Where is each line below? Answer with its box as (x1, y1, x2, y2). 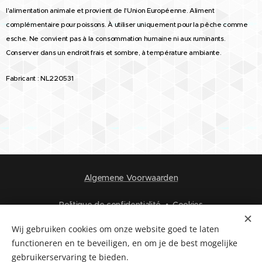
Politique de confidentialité (59, 199, 161, 210)
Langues (112, 224, 148, 235)
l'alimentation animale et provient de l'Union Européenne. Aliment (6, 6, 215, 15)
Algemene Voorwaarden (84, 173, 178, 183)
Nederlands (89, 240, 133, 250)
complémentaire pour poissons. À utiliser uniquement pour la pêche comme (6, 20, 248, 29)
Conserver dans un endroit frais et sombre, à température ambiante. (6, 49, 222, 57)
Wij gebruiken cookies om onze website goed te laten (12, 223, 219, 235)
